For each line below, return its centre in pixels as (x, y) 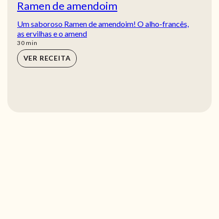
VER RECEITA (47, 58)
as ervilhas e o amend (52, 33)
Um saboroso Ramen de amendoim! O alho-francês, (103, 23)
